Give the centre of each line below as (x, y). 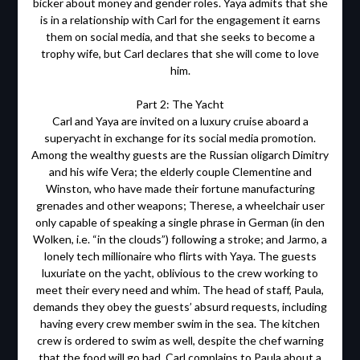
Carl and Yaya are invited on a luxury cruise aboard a (180, 121)
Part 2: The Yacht (180, 104)
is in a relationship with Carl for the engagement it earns (180, 20)
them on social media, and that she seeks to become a (180, 37)
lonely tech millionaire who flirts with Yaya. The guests (180, 256)
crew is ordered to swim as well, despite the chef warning (180, 341)
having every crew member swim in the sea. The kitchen (180, 324)
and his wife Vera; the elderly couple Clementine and (180, 172)
